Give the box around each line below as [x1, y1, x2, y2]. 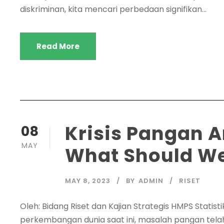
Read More [36, 41, 79, 52]
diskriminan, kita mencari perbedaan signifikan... [20, 3, 206, 15]
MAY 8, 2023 [65, 175, 110, 185]
